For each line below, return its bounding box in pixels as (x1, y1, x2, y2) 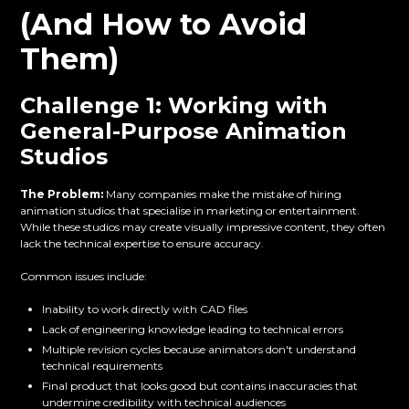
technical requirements (42, 359, 163, 373)
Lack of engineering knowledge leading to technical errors (42, 322, 344, 337)
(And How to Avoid (20, 6, 308, 43)
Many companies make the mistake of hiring (103, 187, 342, 202)
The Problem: (20, 187, 104, 202)
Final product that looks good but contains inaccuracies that (42, 379, 359, 393)
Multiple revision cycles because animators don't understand (42, 342, 357, 357)
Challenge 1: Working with (20, 92, 329, 120)
